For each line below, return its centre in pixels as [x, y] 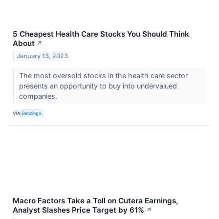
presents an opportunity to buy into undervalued [98, 86]
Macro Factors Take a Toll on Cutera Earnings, [95, 200]
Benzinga [32, 113]
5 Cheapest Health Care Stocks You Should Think [101, 34]
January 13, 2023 [43, 56]
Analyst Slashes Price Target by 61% [78, 210]
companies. [39, 96]
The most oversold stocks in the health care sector [103, 75]
